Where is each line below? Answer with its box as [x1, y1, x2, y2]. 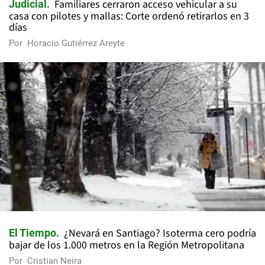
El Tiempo [9, 227, 56, 240]
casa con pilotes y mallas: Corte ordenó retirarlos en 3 [9, 9, 249, 24]
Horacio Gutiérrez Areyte [27, 38, 125, 49]
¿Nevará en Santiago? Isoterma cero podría [64, 226, 256, 241]
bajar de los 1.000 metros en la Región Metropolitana [9, 238, 244, 253]
